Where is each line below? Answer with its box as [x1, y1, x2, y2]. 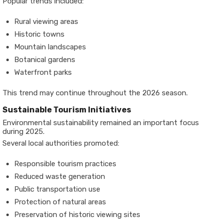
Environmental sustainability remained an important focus [2, 118, 199, 127]
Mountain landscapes [14, 43, 86, 51]
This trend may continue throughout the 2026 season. [2, 88, 188, 97]
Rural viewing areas [14, 17, 78, 26]
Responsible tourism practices [14, 159, 116, 168]
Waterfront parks [14, 68, 72, 77]
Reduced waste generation [14, 172, 105, 181]
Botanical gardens [14, 55, 75, 64]
